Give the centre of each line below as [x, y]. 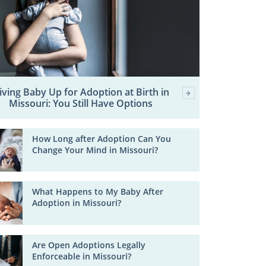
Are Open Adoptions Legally [89, 245]
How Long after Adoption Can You [102, 138]
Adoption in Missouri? [77, 203]
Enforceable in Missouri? [82, 256]
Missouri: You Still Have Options [80, 103]
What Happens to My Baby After [98, 192]
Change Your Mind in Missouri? [95, 150]
